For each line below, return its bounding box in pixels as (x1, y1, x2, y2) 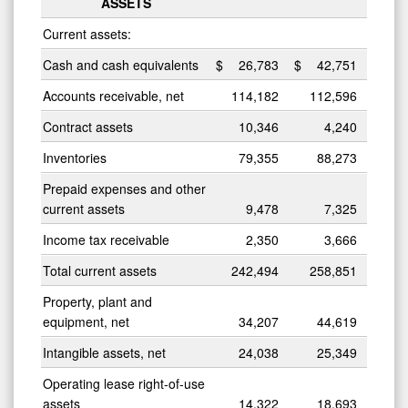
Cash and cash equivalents (43, 55, 199, 74)
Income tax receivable (43, 229, 169, 249)
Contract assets (43, 117, 133, 136)
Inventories (43, 148, 107, 167)
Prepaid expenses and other (43, 178, 206, 198)
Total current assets (43, 260, 157, 280)
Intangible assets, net (43, 342, 166, 362)
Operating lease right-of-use (43, 373, 205, 393)
